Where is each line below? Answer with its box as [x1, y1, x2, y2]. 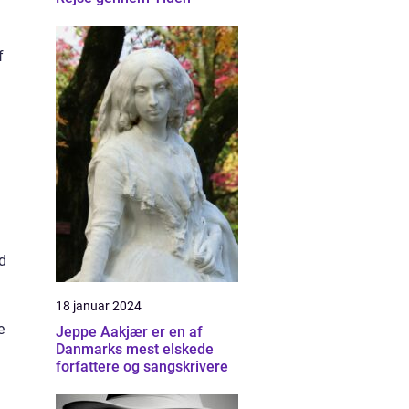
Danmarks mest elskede [56, 341, 214, 358]
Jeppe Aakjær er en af [56, 323, 203, 341]
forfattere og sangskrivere [56, 358, 228, 375]
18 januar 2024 [56, 299, 142, 313]
